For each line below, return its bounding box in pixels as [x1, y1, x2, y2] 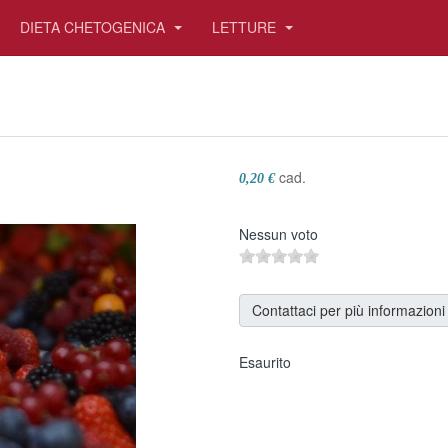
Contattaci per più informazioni [251, 300, 445, 320]
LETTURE [212, 17, 280, 37]
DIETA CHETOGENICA [20, 17, 169, 37]
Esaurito [238, 352, 291, 372]
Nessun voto [238, 224, 318, 244]
